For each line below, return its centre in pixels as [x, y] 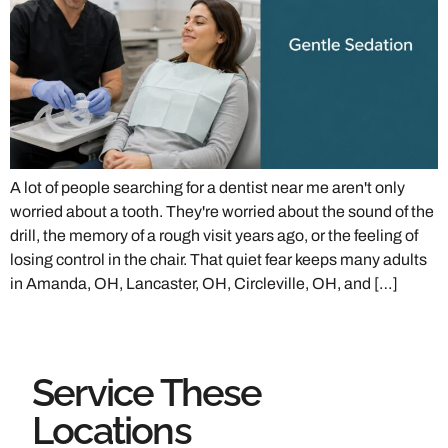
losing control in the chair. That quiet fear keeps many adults [218, 259]
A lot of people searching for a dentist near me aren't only [207, 187]
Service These [147, 393]
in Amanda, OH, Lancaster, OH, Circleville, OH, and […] [204, 283]
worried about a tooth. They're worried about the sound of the [222, 211]
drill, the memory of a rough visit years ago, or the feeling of [214, 235]
